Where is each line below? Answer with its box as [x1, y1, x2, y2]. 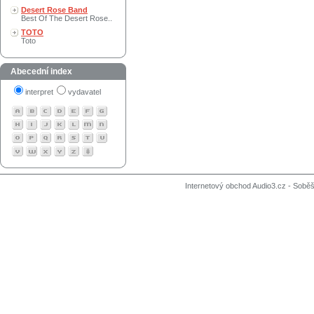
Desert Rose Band [21, 6, 88, 14]
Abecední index [11, 67, 72, 76]
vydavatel [68, 88, 101, 96]
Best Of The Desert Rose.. [21, 14, 112, 22]
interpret [25, 88, 53, 96]
